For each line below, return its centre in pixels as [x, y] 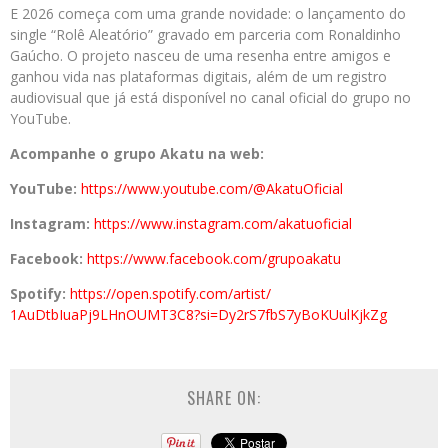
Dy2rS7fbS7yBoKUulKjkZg [302, 314]
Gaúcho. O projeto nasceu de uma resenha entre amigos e [200, 55]
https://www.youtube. [150, 188]
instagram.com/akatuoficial [264, 223]
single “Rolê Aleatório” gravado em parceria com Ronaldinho [205, 34]
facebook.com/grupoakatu [255, 258]
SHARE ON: [224, 397]
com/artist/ [235, 293]
